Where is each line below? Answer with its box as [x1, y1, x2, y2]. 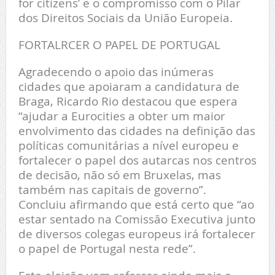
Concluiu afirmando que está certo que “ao [18, 196, 254, 212]
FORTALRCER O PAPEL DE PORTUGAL [18, 36, 220, 52]
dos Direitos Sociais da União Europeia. [18, 9, 233, 25]
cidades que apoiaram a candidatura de [18, 78, 239, 94]
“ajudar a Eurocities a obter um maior [18, 107, 225, 123]
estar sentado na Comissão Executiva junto [18, 211, 255, 227]
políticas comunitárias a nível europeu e [18, 137, 239, 153]
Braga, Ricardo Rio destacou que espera [18, 93, 238, 109]
